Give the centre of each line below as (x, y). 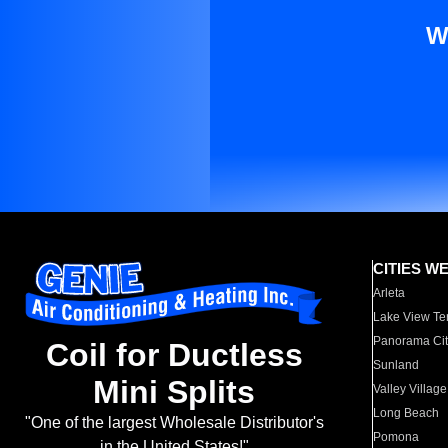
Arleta (389, 293)
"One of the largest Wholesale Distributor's (174, 423)
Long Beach (406, 413)
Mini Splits (174, 392)
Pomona (396, 437)
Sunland (396, 365)
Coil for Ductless (174, 355)
